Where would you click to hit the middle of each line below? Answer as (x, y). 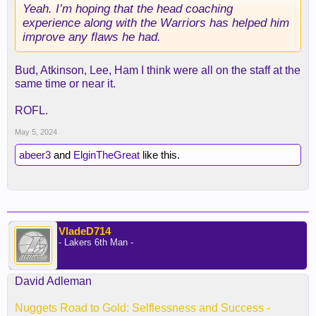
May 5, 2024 (36, 132)
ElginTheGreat (107, 155)
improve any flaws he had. (92, 37)
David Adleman (53, 281)
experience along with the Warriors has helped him (156, 23)
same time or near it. (65, 84)
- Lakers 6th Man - (96, 242)
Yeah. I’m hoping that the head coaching (128, 8)
